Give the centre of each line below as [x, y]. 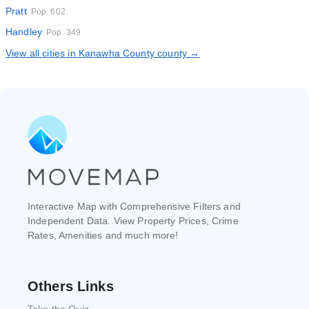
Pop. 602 [48, 12]
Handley [24, 32]
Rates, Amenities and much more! [103, 235]
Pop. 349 [64, 32]
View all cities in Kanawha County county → [103, 53]
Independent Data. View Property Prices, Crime [133, 221]
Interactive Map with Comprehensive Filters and [134, 206]
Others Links [71, 286]
